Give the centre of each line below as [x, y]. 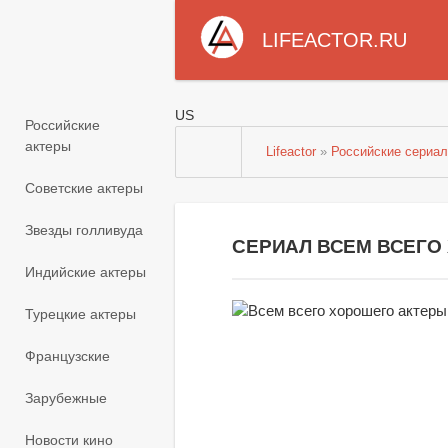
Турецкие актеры [80, 314]
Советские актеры [84, 188]
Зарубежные [66, 398]
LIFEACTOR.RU [334, 40]
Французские [67, 356]
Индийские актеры [85, 272]
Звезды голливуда [84, 230]
